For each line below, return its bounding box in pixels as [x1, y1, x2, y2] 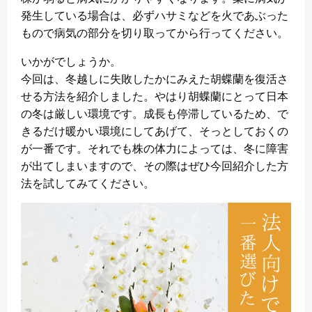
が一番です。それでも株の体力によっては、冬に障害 [21, 141, 288, 155]
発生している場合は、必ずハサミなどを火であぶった [21, 8, 288, 22]
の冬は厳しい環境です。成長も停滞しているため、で [21, 106, 288, 120]
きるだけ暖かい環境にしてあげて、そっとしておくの [21, 123, 288, 137]
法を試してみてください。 [21, 175, 155, 189]
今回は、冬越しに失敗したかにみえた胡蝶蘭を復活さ [21, 71, 288, 85]
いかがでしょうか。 [21, 54, 121, 68]
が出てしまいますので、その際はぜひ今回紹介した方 [21, 158, 288, 172]
